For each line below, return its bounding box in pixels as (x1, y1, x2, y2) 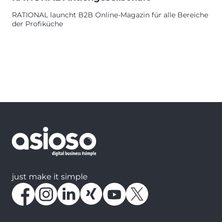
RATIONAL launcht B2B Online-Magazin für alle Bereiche (12, 10, 208, 19)
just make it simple (12, 171, 88, 181)
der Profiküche (12, 19, 63, 28)
